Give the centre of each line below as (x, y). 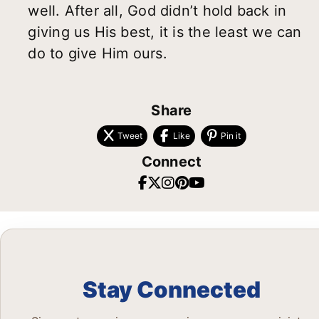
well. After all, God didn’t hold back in (157, 11)
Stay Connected (172, 290)
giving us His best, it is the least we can (165, 32)
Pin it (231, 136)
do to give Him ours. (98, 54)
